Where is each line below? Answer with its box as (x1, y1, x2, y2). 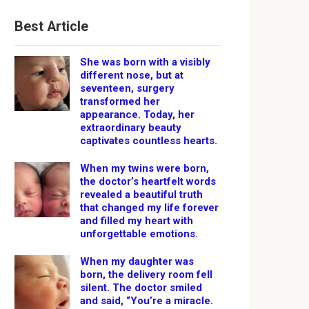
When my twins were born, (80, 162, 209, 175)
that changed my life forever (80, 201, 219, 214)
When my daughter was (80, 255, 194, 268)
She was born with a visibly (80, 56, 210, 68)
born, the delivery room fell (80, 268, 212, 281)
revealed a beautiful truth (80, 188, 203, 201)
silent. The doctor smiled (80, 281, 202, 294)
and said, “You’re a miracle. (80, 295, 213, 307)
